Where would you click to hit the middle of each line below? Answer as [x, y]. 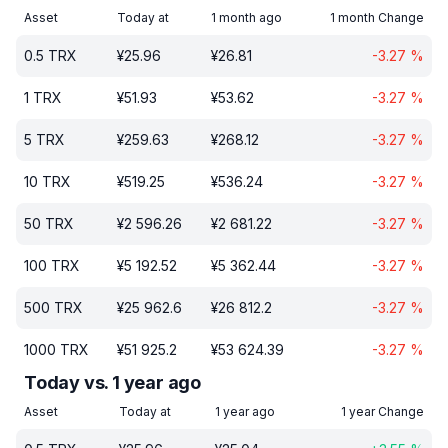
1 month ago [246, 17]
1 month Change [377, 17]
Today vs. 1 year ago [112, 382]
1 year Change [382, 411]
